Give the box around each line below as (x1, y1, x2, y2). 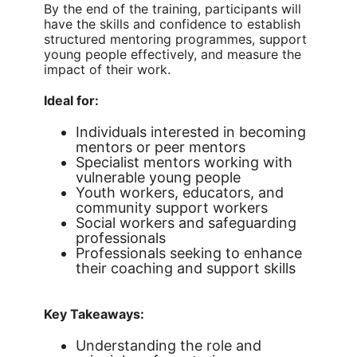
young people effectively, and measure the (44, 46, 301, 62)
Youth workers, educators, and (76, 184, 284, 201)
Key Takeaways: (44, 306, 144, 322)
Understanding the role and (76, 337, 261, 354)
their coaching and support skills (76, 260, 296, 277)
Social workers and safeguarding (76, 214, 296, 231)
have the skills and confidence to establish (44, 16, 300, 32)
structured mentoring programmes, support (44, 31, 307, 47)
